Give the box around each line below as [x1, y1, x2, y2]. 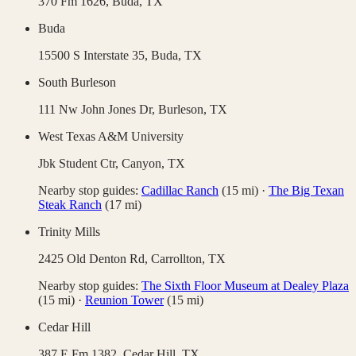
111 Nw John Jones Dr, [38, 103, 158, 117]
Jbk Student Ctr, [38, 157, 122, 171]
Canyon [122, 157, 161, 171]
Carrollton [151, 252, 202, 266]
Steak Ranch [38, 198, 102, 212]
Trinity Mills [38, 225, 100, 239]
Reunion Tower [85, 293, 164, 308]
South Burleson [38, 75, 116, 90]
